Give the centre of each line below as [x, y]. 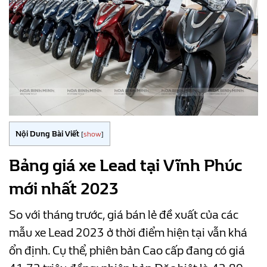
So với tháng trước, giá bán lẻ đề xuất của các [124, 215]
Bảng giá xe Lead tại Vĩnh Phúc [126, 165]
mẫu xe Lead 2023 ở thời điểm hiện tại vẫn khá [128, 232]
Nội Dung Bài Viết [47, 133]
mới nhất [45, 188]
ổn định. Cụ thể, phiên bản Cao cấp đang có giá [127, 250]
